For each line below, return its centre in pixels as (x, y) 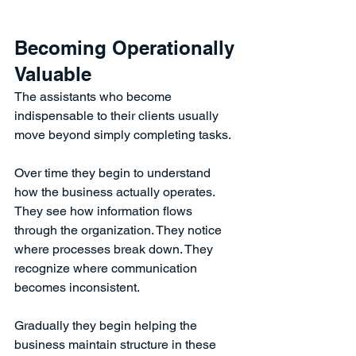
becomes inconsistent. (77, 287)
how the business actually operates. (115, 192)
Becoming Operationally (127, 47)
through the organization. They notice (120, 230)
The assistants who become (95, 96)
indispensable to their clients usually (118, 115)
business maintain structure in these (117, 344)
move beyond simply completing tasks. (123, 134)
